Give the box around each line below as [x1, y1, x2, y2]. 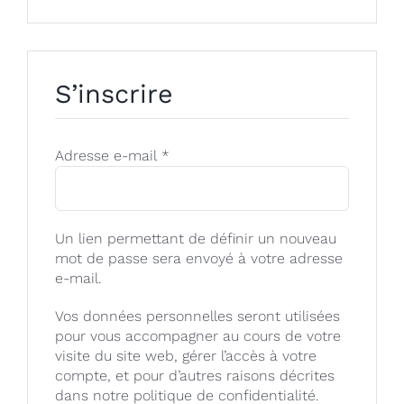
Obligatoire [169, 146, 242, 163]
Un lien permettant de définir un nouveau [55, 230, 336, 247]
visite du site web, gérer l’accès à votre [55, 347, 317, 364]
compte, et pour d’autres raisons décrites [55, 367, 335, 384]
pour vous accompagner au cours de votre [55, 327, 341, 344]
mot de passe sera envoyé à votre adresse [55, 250, 343, 267]
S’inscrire [55, 78, 173, 109]
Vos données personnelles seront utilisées [55, 308, 340, 325]
